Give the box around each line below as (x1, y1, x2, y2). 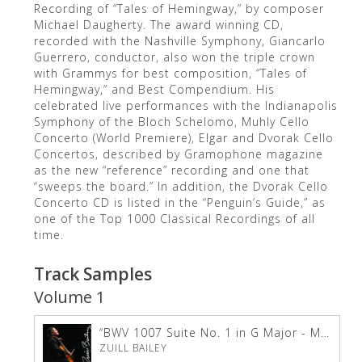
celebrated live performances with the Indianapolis (33, 98, 338, 114)
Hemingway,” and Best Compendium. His (33, 82, 275, 98)
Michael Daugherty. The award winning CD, (33, 17, 284, 33)
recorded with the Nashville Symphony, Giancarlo (33, 33, 326, 49)
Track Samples (33, 263, 152, 286)
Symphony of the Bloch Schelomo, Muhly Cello (33, 114, 309, 130)
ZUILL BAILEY (99, 341, 167, 356)
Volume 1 (33, 286, 105, 309)
